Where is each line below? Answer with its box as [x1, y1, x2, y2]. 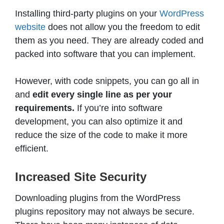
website [15, 21, 45, 32]
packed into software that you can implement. [15, 48, 195, 59]
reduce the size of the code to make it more [15, 129, 187, 140]
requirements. [15, 102, 74, 113]
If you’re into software [74, 102, 162, 113]
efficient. [15, 143, 48, 153]
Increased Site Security [15, 169, 146, 183]
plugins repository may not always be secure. [15, 206, 194, 216]
